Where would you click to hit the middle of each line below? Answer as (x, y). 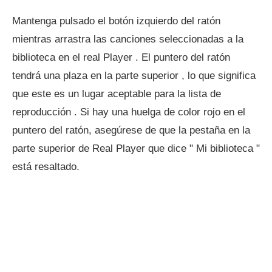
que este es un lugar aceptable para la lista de (117, 94)
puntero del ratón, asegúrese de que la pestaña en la (131, 130)
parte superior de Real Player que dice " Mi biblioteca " (136, 148)
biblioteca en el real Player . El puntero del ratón (121, 57)
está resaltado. (46, 167)
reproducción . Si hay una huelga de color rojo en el (129, 112)
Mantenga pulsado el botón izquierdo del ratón (116, 21)
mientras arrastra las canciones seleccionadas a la (128, 39)
